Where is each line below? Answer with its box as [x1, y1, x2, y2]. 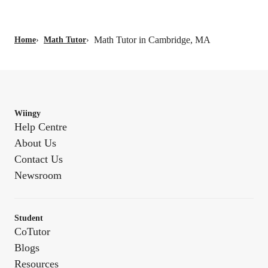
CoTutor [14, 226, 50, 238]
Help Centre [14, 121, 67, 133]
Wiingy [14, 109, 41, 118]
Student [14, 214, 43, 223]
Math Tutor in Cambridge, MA [94, 35, 211, 45]
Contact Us [14, 153, 63, 166]
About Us [14, 137, 56, 150]
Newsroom [14, 169, 62, 182]
